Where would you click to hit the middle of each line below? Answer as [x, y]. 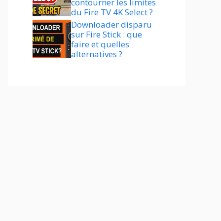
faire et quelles [100, 44]
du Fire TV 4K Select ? [112, 12]
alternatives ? [97, 54]
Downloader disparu [111, 24]
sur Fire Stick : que [107, 34]
